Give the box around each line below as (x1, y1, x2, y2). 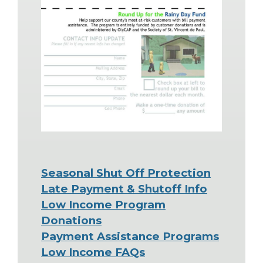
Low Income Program (41, 198, 166, 212)
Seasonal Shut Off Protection (41, 166, 211, 180)
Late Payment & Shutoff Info (41, 182, 207, 196)
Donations (41, 214, 102, 228)
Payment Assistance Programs (41, 230, 219, 244)
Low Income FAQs (41, 245, 145, 259)
